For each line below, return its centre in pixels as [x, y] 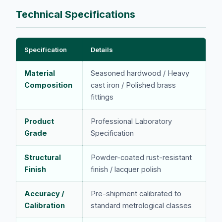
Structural [43, 157]
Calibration [45, 205]
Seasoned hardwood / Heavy [140, 73]
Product [39, 121]
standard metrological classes [141, 205]
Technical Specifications [76, 14]
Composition [48, 85]
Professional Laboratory [131, 121]
